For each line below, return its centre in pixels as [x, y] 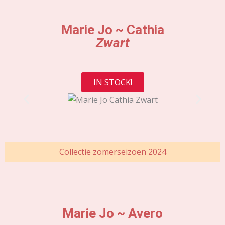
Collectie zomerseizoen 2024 [113, 151]
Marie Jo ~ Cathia [113, 30]
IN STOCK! [113, 82]
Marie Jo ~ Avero [113, 213]
